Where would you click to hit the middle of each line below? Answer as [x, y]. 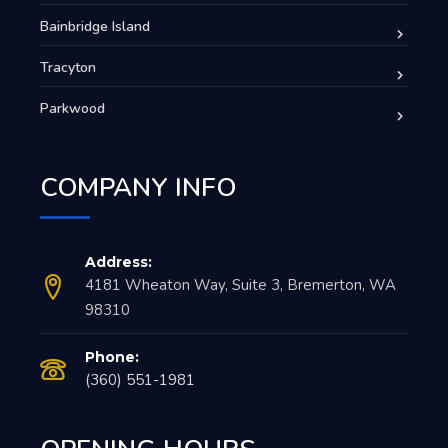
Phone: [112, 356]
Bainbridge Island [95, 26]
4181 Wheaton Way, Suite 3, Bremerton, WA [240, 284]
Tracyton [68, 67]
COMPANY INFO [138, 187]
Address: [118, 261]
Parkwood [72, 108]
